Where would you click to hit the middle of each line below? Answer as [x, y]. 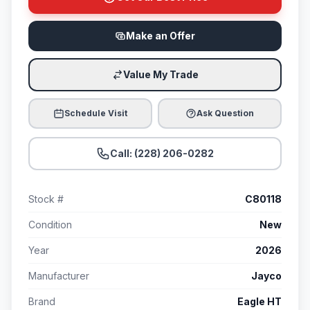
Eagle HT [259, 302]
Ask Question [225, 113]
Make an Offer [161, 36]
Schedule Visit [96, 113]
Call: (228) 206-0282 [162, 154]
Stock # [46, 199]
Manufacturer [59, 276]
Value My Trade [161, 75]
